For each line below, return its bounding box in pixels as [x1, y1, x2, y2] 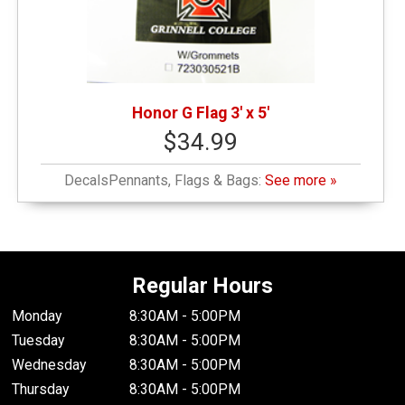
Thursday [12, 380, 70, 398]
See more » [265, 172, 337, 190]
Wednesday [12, 355, 87, 373]
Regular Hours [132, 272, 273, 298]
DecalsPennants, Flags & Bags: [64, 172, 266, 190]
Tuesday [12, 331, 65, 349]
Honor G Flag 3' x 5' [131, 104, 269, 123]
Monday [12, 306, 62, 325]
